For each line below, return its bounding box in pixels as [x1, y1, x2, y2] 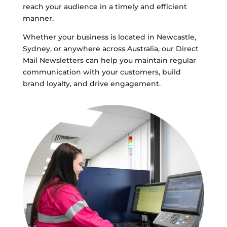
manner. [22, 14, 54, 23]
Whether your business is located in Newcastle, [22, 32, 196, 42]
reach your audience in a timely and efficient [22, 2, 187, 11]
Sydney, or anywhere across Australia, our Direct [22, 44, 199, 53]
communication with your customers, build [22, 67, 181, 77]
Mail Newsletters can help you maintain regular [22, 56, 196, 65]
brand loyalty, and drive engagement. [22, 79, 161, 88]
